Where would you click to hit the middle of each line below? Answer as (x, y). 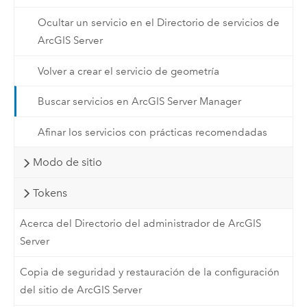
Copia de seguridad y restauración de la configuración (150, 272)
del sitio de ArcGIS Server (81, 290)
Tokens (50, 193)
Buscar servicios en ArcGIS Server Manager (139, 102)
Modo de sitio (67, 162)
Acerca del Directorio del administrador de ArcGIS (141, 224)
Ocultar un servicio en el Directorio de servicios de (158, 23)
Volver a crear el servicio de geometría (128, 71)
